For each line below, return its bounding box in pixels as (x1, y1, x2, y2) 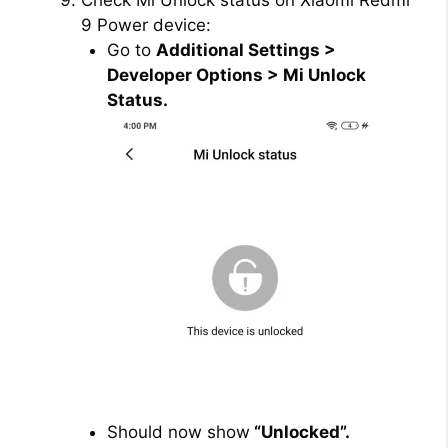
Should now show (106, 422, 250, 443)
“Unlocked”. (249, 422, 350, 443)
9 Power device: (81, 15, 211, 36)
